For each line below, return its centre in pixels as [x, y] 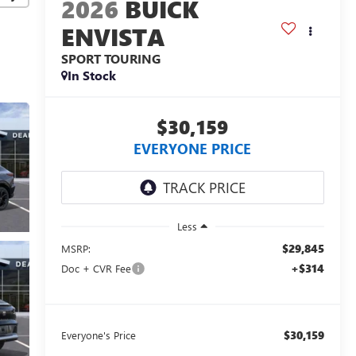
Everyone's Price [98, 335]
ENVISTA [113, 36]
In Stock [91, 75]
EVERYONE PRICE [193, 148]
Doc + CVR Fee [96, 268]
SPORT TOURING [110, 58]
